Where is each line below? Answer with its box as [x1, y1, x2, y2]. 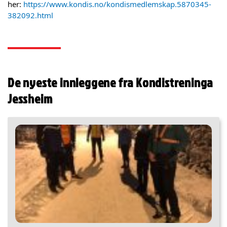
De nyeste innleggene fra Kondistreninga [8, 73, 213, 91]
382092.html [8, 10, 53, 20]
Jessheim [8, 89, 53, 107]
